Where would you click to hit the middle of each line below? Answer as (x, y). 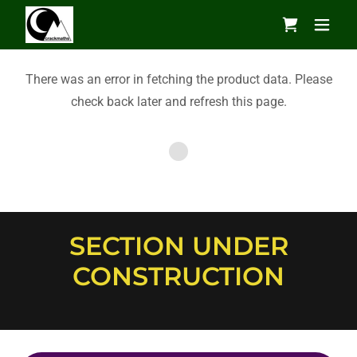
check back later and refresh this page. (178, 102)
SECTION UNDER (178, 246)
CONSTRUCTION (178, 276)
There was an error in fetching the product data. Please (178, 79)
